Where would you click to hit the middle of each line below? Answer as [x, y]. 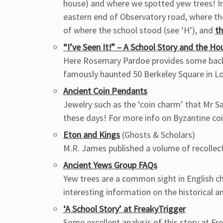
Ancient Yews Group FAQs [110, 165]
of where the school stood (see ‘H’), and [139, 30]
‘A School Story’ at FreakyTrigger [124, 209]
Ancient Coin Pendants [105, 91]
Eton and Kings [92, 135]
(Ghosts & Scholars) [158, 135]
